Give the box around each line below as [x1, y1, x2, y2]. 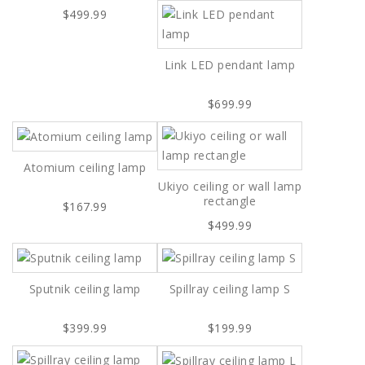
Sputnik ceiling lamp [29, 280, 141, 297]
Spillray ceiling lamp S [169, 280, 291, 297]
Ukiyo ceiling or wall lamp [158, 178, 301, 194]
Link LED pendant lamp [164, 56, 296, 73]
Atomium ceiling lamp [24, 159, 146, 175]
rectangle [203, 192, 257, 209]
